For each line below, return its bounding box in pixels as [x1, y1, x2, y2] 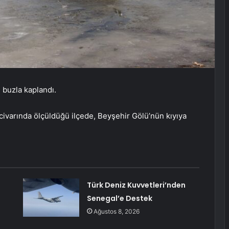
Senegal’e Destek [86, 193, 152, 204]
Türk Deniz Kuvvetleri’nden [86, 180, 186, 191]
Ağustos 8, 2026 [93, 208, 140, 216]
